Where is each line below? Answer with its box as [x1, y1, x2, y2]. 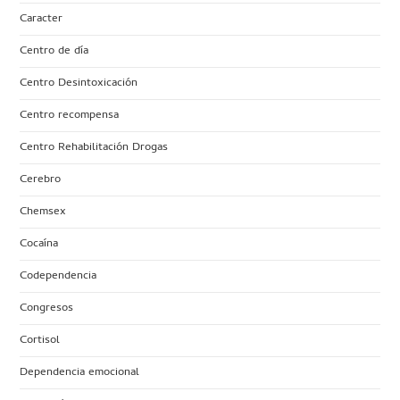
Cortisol [20, 330, 61, 350]
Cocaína [20, 234, 59, 254]
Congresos [20, 298, 74, 318]
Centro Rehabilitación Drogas [20, 137, 169, 157]
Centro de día [20, 41, 89, 61]
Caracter [20, 9, 63, 29]
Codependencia [20, 266, 97, 286]
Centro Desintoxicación [20, 73, 138, 93]
